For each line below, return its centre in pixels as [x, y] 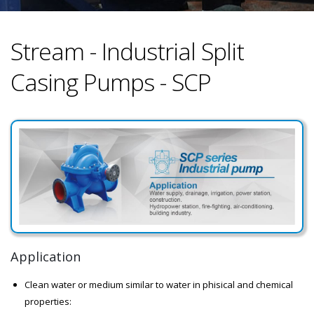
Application [46, 256]
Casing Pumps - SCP [111, 82]
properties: [48, 301]
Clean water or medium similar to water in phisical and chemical [159, 284]
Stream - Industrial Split [127, 51]
